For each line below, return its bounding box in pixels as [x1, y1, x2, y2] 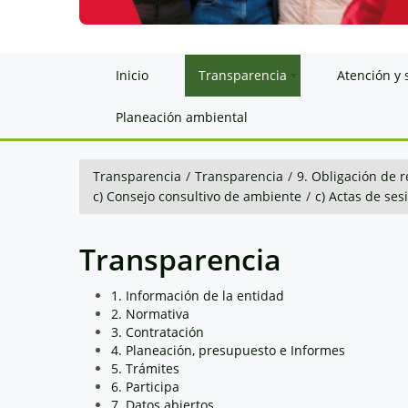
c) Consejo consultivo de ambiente [93, 187, 301, 205]
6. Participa [111, 377, 179, 395]
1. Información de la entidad [111, 286, 284, 304]
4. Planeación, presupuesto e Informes [111, 341, 345, 359]
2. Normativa [111, 304, 189, 322]
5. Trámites [111, 359, 179, 377]
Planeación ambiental [116, 107, 248, 126]
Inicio [116, 66, 148, 84]
